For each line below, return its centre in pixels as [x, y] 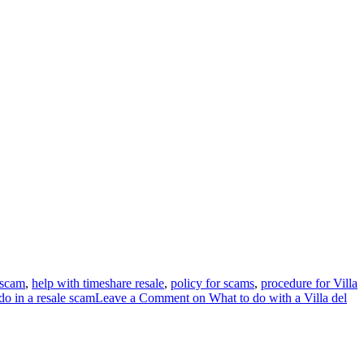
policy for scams [212, 283]
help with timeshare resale [98, 283]
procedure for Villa [309, 283]
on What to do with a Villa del [268, 298]
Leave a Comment [142, 298]
